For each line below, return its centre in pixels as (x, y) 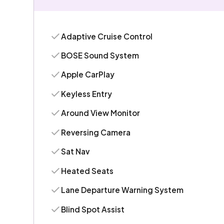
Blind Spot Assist (93, 209)
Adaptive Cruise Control (107, 36)
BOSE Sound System (100, 55)
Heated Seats (87, 170)
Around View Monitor (101, 113)
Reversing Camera (96, 132)
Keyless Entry (87, 93)
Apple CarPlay (88, 74)
